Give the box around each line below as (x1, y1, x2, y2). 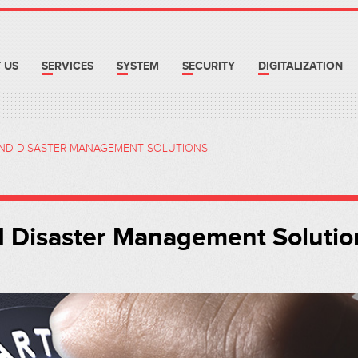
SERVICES (42, 59, 93, 73)
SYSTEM (117, 59, 159, 73)
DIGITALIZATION (258, 59, 343, 73)
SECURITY (182, 59, 235, 73)
